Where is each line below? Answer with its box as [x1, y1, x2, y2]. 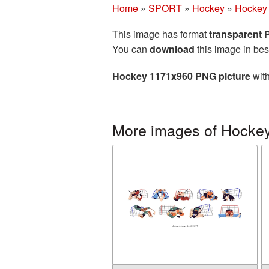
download [150, 42, 195, 56]
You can [112, 42, 150, 56]
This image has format [112, 27, 209, 41]
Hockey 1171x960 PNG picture [112, 69, 250, 83]
